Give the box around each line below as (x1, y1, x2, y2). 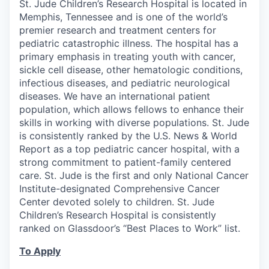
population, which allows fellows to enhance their (19, 103, 244, 116)
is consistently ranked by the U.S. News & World (19, 130, 237, 142)
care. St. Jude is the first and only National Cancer (19, 169, 249, 182)
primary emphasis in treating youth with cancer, (19, 50, 235, 63)
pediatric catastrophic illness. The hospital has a (19, 37, 238, 50)
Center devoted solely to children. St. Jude (19, 196, 214, 208)
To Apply (19, 245, 61, 258)
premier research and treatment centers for (19, 24, 216, 37)
